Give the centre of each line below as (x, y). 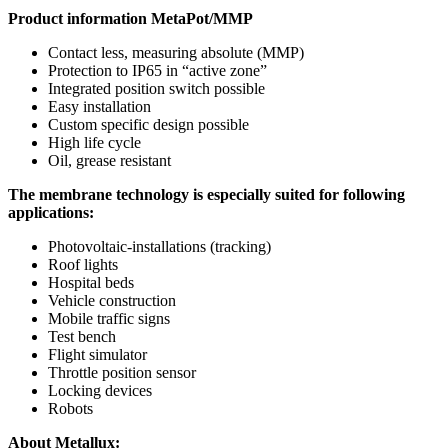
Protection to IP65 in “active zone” (157, 70)
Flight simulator (97, 354)
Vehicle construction (112, 300)
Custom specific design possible (148, 124)
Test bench (82, 336)
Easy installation (99, 106)
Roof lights (83, 264)
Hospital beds (91, 282)
